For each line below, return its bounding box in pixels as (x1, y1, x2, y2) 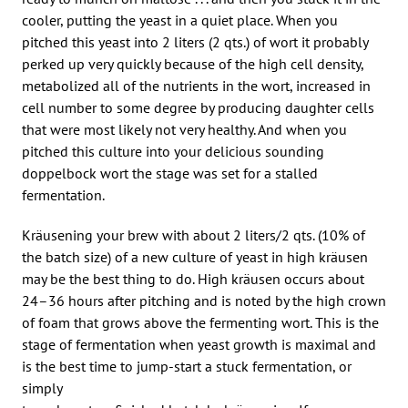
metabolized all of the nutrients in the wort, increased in (22, 76, 371, 95)
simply (22, 378, 63, 397)
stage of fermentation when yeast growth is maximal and (22, 334, 376, 353)
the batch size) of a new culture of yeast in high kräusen (22, 247, 368, 266)
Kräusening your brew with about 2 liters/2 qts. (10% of (22, 225, 365, 244)
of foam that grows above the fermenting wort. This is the (22, 312, 379, 331)
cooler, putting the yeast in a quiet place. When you (22, 10, 338, 29)
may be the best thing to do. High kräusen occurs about (22, 269, 364, 288)
